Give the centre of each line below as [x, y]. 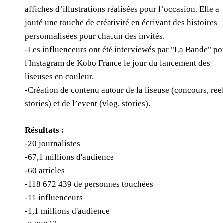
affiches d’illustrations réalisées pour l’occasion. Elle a [122, 9]
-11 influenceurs [54, 197]
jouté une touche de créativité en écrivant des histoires [121, 23]
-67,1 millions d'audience [70, 157]
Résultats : [45, 130]
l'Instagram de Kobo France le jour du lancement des [118, 63]
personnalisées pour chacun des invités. [95, 36]
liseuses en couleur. [59, 76]
